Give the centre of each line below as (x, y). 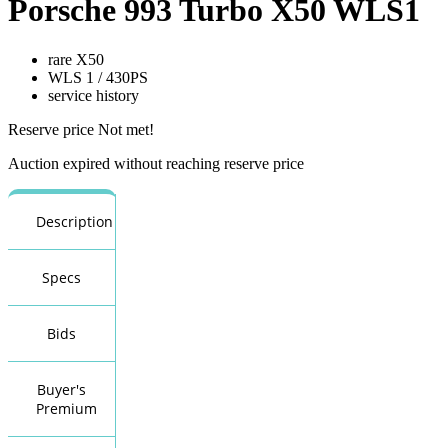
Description (74, 221)
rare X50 (76, 59)
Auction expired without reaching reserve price (156, 163)
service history (93, 95)
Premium (66, 408)
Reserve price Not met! (81, 129)
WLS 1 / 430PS (98, 77)
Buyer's (61, 389)
